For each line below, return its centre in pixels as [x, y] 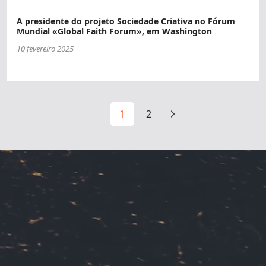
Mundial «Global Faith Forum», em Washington [114, 31]
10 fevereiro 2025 [45, 48]
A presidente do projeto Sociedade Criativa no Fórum [126, 21]
